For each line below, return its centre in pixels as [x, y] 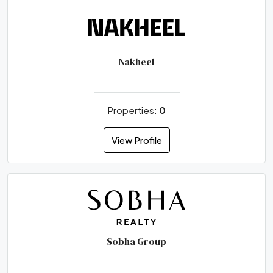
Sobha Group [136, 241]
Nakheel [136, 61]
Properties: [133, 110]
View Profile [136, 140]
